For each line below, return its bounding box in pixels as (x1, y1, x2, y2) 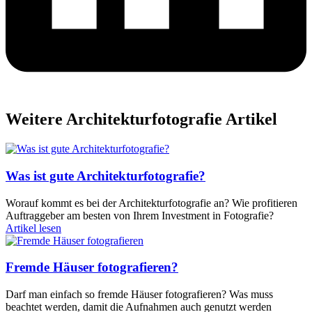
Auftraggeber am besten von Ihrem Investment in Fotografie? (6, 209, 274, 221)
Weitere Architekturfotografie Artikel (6, 110, 277, 129)
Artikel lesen (6, 221, 61, 234)
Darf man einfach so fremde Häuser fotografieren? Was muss (6, 288, 273, 301)
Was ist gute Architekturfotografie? (6, 168, 205, 183)
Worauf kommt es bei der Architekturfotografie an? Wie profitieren (6, 196, 297, 209)
